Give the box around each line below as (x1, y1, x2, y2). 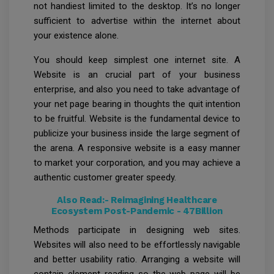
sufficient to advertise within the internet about (34, 15, 240, 27)
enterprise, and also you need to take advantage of (34, 84, 240, 95)
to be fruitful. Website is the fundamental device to (34, 113, 240, 125)
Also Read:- (57, 194, 111, 206)
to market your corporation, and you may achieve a (34, 157, 240, 169)
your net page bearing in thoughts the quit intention (34, 98, 240, 110)
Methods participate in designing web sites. (34, 224, 240, 236)
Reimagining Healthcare (111, 194, 217, 206)
